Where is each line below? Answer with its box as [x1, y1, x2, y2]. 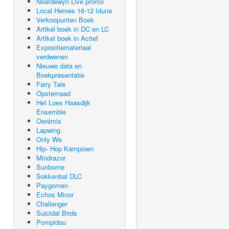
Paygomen [36, 180, 68, 190]
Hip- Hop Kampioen [36, 144, 94, 153]
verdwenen [36, 52, 68, 61]
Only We [36, 134, 62, 144]
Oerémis [36, 116, 61, 126]
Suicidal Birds [36, 208, 77, 218]
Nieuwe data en [36, 61, 82, 71]
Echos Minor [36, 190, 74, 199]
